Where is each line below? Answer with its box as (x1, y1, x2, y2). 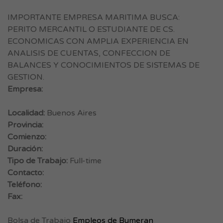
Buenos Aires (45, 108, 97, 118)
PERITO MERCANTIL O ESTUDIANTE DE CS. (7, 24, 175, 34)
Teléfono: (7, 180, 42, 190)
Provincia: (7, 120, 43, 130)
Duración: (7, 144, 43, 154)
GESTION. (7, 72, 44, 82)
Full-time (68, 156, 102, 166)
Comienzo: (7, 132, 46, 142)
